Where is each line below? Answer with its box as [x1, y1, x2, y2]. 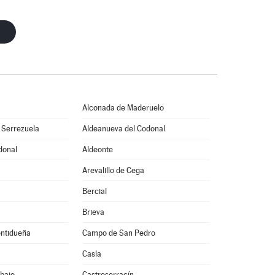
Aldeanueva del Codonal [82, 124, 165, 133]
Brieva [82, 207, 104, 217]
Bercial [82, 187, 107, 196]
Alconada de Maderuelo [82, 103, 164, 112]
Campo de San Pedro [82, 228, 155, 238]
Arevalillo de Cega [82, 166, 144, 175]
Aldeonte [82, 145, 113, 154]
